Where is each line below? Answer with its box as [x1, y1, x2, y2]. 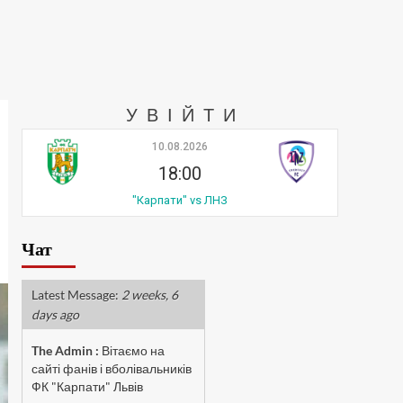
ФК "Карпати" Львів [31, 379, 143, 394]
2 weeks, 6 [121, 287, 178, 302]
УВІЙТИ [126, 103, 246, 125]
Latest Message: [31, 287, 119, 302]
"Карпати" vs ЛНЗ [131, 193, 228, 207]
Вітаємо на [101, 343, 165, 358]
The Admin [31, 343, 93, 358]
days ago [31, 307, 79, 322]
